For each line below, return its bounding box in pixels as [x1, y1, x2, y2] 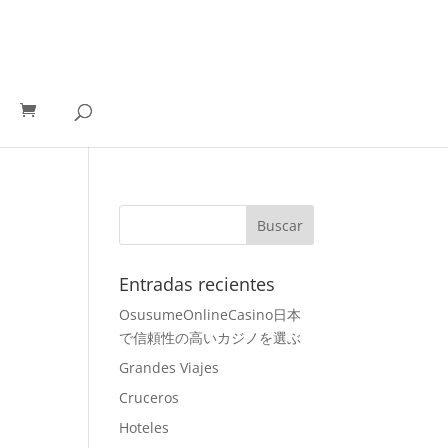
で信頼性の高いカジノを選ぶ [119, 328, 302, 347]
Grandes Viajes [119, 358, 220, 377]
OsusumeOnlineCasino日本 [119, 305, 302, 324]
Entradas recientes [119, 272, 276, 296]
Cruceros [119, 388, 180, 407]
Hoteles [119, 418, 170, 437]
